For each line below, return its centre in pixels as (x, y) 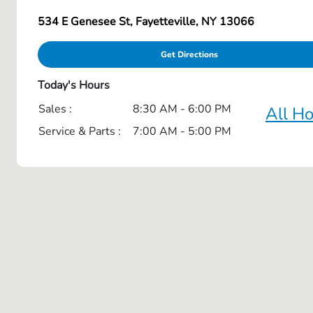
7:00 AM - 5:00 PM (182, 131)
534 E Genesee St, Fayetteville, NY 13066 (146, 22)
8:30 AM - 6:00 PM (182, 109)
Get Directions (189, 54)
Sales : (55, 109)
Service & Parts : (80, 131)
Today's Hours (74, 85)
